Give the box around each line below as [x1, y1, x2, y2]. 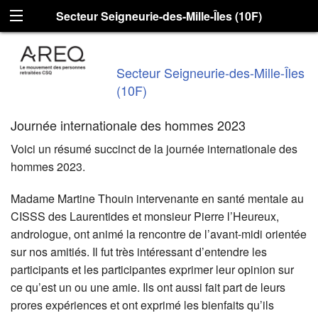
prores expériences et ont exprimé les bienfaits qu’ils [11, 296, 274, 313]
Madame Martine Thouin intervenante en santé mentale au [11, 190, 304, 207]
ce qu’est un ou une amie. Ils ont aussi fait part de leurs [11, 278, 285, 295]
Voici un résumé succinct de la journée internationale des [11, 140, 297, 157]
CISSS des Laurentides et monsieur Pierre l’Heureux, [11, 207, 279, 224]
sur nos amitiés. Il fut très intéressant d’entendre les [11, 243, 267, 260]
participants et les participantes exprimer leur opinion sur [11, 261, 294, 278]
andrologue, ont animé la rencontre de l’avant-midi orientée [11, 225, 307, 242]
